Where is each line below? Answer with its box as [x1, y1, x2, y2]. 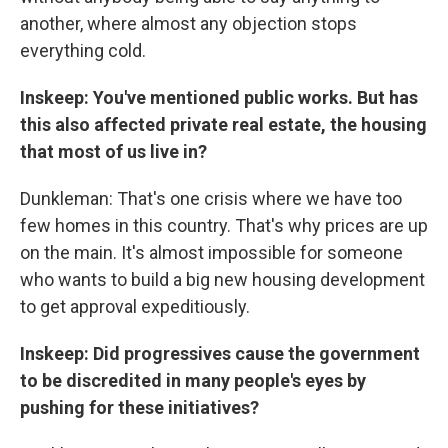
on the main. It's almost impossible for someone [20, 242, 403, 263]
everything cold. [20, 40, 146, 61]
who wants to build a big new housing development [20, 269, 425, 290]
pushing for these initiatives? [20, 397, 259, 418]
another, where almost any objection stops [20, 13, 357, 34]
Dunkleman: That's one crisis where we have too [20, 188, 402, 209]
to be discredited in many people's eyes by [20, 370, 366, 391]
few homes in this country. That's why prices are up [20, 215, 428, 236]
